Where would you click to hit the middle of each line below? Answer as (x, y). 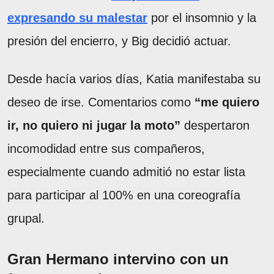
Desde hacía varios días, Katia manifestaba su (134, 79)
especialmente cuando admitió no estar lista (126, 172)
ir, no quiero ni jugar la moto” (96, 125)
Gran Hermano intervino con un (118, 259)
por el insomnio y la (202, 17)
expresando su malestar (77, 17)
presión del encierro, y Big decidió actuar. (119, 41)
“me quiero (225, 102)
